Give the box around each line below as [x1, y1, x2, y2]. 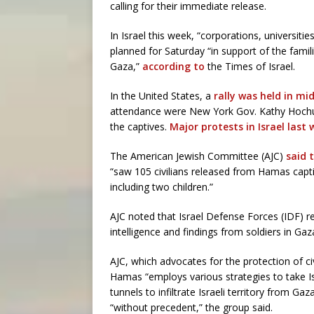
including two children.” [110, 180, 213, 193]
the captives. [110, 120, 170, 133]
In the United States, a [110, 89, 211, 102]
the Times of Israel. [205, 60, 295, 73]
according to [142, 60, 205, 73]
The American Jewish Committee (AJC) [110, 149, 286, 163]
